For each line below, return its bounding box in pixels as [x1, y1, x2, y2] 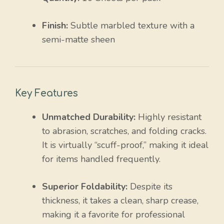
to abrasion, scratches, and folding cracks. [42, 125, 206, 137]
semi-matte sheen [42, 33, 115, 46]
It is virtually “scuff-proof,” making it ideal [42, 139, 208, 151]
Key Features [15, 88, 78, 99]
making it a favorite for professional [42, 208, 185, 221]
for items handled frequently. [42, 153, 160, 165]
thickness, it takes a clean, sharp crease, [42, 194, 198, 207]
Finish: [42, 19, 68, 32]
